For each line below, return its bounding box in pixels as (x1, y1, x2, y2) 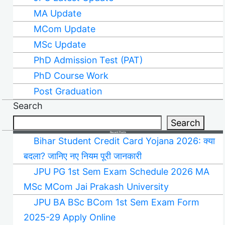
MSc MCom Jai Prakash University (23, 181, 169, 192)
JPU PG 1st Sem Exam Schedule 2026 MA (33, 166, 209, 177)
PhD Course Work (33, 70, 108, 81)
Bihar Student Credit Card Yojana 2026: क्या (33, 136, 215, 146)
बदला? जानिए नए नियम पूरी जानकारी (23, 151, 142, 161)
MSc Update (33, 39, 86, 50)
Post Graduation (33, 86, 102, 96)
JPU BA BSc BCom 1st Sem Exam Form (33, 197, 199, 207)
